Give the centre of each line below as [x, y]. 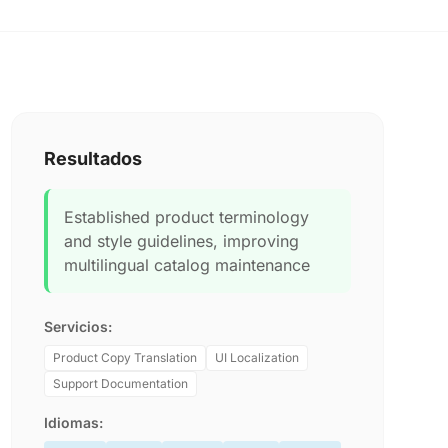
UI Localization [256, 357]
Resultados [92, 158]
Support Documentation [120, 383]
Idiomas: [73, 422]
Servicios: [77, 326]
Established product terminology [186, 217]
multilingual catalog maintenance [186, 265]
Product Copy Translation [124, 357]
